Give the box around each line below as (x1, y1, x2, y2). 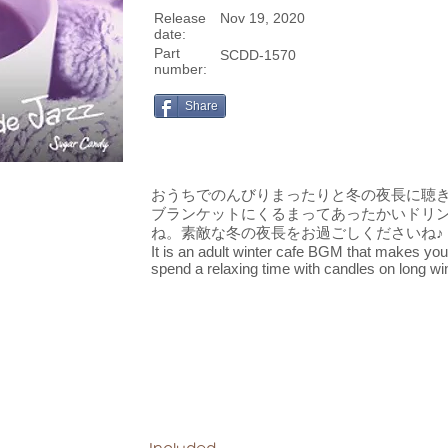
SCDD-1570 (220, 47, 296, 63)
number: (154, 61, 207, 77)
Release (154, 10, 206, 26)
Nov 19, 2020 (220, 10, 305, 26)
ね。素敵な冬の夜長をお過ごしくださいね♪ (151, 224, 444, 241)
